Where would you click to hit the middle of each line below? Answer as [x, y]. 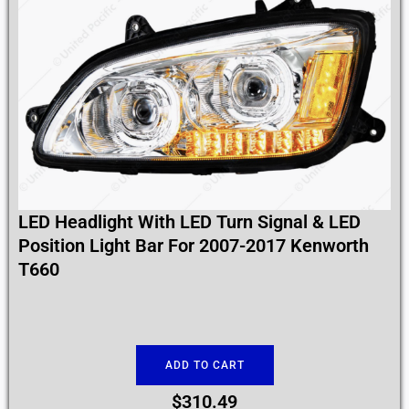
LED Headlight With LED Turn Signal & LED [189, 222]
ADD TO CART [204, 366]
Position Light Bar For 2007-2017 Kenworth [194, 246]
